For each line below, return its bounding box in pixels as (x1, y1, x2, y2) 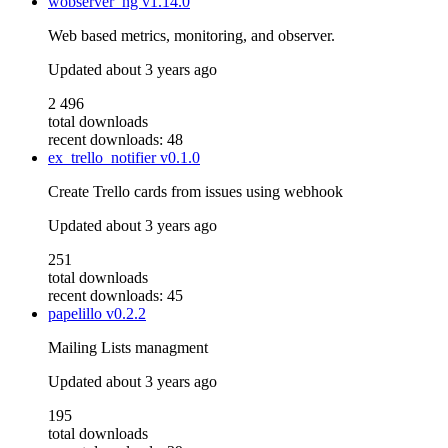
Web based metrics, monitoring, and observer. (48, 27, 335, 45)
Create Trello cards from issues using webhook (48, 183, 343, 201)
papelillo (48, 305, 106, 323)
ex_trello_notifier (48, 149, 160, 167)
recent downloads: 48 (48, 131, 183, 149)
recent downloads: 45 (48, 287, 183, 305)
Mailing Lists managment (48, 339, 208, 357)
